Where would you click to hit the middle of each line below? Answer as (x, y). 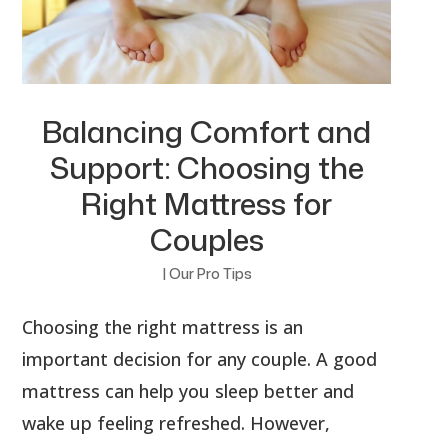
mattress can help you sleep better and (188, 391)
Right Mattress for (206, 204)
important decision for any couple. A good (200, 359)
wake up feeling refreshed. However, (176, 423)
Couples (206, 240)
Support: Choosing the (206, 168)
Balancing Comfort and (206, 132)
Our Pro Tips (210, 274)
